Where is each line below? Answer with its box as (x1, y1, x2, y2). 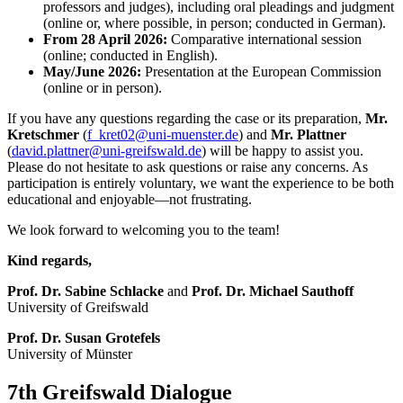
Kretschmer (7, 126, 79, 142)
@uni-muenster (135, 126, 221, 142)
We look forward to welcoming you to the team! (7, 221, 280, 237)
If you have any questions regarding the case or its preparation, (7, 110, 365, 126)
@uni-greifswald (89, 142, 184, 158)
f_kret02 (87, 126, 135, 142)
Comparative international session (167, 31, 362, 47)
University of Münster (7, 345, 132, 362)
